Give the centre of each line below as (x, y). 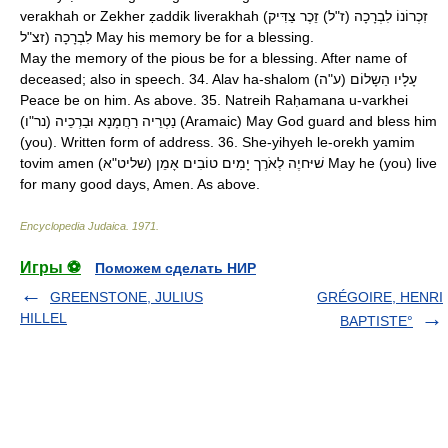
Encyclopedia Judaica (73, 226)
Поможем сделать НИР (175, 268)
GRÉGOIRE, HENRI (380, 297)
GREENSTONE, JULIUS (126, 297)
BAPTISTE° (376, 321)
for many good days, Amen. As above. (140, 184)
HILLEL (43, 318)
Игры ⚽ (50, 267)
